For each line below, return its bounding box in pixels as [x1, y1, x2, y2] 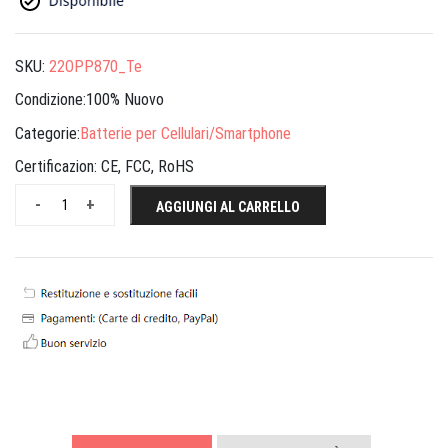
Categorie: [15, 123, 80, 143]
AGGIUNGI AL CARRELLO [156, 199, 300, 216]
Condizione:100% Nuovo [15, 90, 164, 110]
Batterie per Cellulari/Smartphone [80, 123, 291, 143]
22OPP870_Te [49, 56, 142, 76]
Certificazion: [15, 157, 101, 177]
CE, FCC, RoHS [101, 157, 194, 177]
